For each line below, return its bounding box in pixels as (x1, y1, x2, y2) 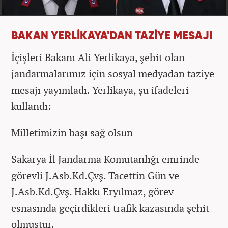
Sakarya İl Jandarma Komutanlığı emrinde (11, 152, 199, 166)
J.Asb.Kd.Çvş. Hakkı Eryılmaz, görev (11, 184, 174, 198)
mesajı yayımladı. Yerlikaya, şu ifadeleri (11, 82, 189, 97)
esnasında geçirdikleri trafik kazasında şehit (11, 201, 209, 215)
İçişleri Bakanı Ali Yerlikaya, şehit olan (11, 50, 185, 64)
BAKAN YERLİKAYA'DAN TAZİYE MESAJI (11, 30, 212, 42)
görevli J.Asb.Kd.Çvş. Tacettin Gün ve (11, 168, 179, 182)
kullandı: (11, 99, 51, 113)
